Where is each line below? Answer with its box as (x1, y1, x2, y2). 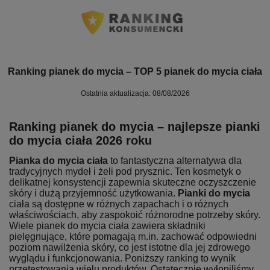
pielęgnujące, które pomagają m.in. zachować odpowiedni (9, 231, 257, 242)
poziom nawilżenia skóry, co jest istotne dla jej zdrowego (9, 242, 250, 253)
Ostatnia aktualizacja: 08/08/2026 (80, 89, 190, 98)
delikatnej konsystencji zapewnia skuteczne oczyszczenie (9, 177, 256, 187)
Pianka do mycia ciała (9, 155, 108, 166)
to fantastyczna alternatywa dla (108, 155, 242, 166)
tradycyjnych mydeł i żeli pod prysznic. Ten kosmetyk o (9, 166, 241, 177)
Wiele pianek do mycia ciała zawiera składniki (9, 220, 206, 231)
